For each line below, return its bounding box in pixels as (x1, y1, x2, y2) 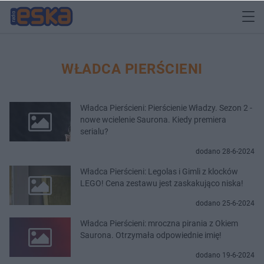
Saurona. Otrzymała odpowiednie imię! (80, 230, 222, 240)
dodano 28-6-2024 (196, 147, 255, 156)
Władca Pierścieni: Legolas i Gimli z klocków (80, 166, 238, 176)
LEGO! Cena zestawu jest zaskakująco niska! (80, 178, 243, 188)
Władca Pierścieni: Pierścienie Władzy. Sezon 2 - (80, 103, 252, 113)
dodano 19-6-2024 (196, 250, 255, 259)
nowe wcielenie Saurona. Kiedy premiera (80, 114, 226, 124)
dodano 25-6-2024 (196, 199, 255, 207)
